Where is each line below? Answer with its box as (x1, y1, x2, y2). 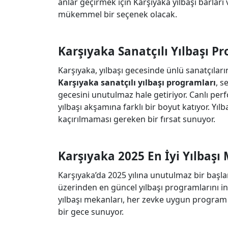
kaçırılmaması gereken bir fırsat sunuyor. (58, 113, 215, 125)
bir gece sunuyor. (58, 206, 124, 217)
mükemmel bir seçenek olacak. (58, 9, 177, 20)
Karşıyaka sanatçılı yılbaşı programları (58, 77, 216, 88)
